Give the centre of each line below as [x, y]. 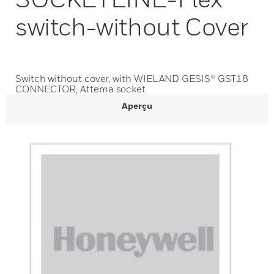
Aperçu [137, 106]
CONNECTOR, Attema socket [81, 89]
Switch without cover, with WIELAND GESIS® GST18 [132, 78]
